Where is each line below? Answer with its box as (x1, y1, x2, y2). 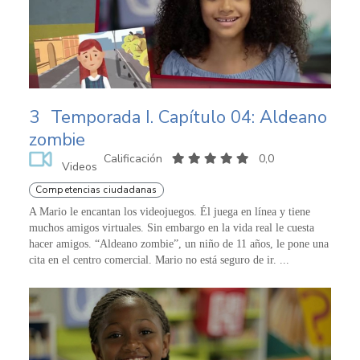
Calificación (103, 150, 166, 166)
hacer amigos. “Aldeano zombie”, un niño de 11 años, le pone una (29, 237, 329, 250)
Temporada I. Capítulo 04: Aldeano (51, 104, 327, 129)
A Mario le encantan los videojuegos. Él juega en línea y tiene (29, 205, 310, 218)
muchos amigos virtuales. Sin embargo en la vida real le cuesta (29, 221, 314, 234)
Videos (61, 158, 97, 174)
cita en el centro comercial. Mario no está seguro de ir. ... (29, 253, 289, 266)
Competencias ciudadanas (35, 182, 157, 196)
